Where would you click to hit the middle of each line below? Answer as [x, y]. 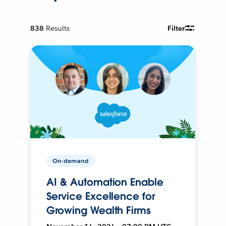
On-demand [71, 160]
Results [58, 28]
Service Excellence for [101, 196]
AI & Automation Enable [105, 182]
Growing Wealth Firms [99, 210]
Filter [176, 28]
